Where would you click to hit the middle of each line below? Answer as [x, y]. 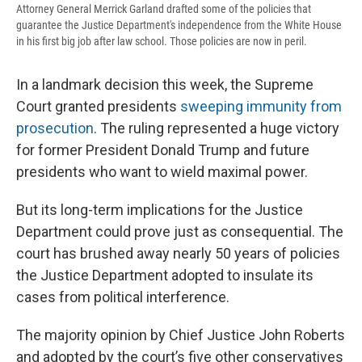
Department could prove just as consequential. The [180, 232]
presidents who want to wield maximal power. [162, 172]
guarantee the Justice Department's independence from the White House [179, 25]
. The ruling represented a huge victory [217, 128]
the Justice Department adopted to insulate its [165, 276]
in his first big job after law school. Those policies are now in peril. [162, 42]
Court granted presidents [98, 107]
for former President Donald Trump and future [163, 150]
